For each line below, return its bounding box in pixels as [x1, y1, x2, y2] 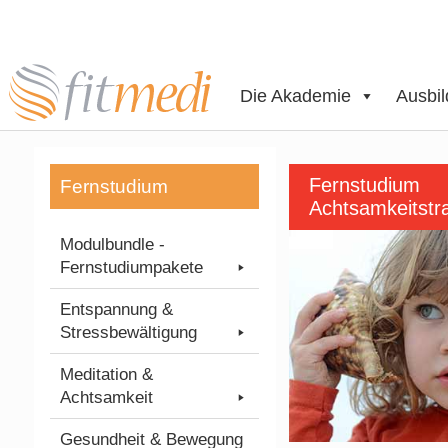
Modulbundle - [60, 234, 166, 254]
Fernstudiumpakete [60, 257, 204, 277]
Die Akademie [240, 85, 351, 106]
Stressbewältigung [60, 322, 198, 342]
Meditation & [60, 364, 154, 384]
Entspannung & [60, 299, 174, 319]
